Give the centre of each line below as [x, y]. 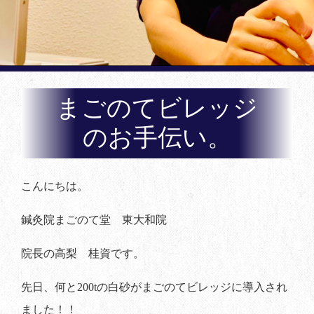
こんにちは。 [55, 186]
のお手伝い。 [157, 138]
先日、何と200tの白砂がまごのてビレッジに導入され [154, 287]
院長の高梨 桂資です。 [83, 253]
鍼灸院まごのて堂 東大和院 [94, 220]
